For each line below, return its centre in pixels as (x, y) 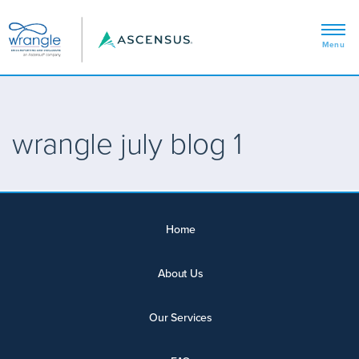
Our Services (181, 317)
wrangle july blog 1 (127, 145)
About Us (181, 273)
